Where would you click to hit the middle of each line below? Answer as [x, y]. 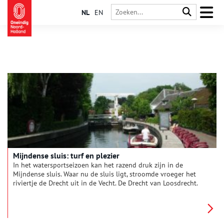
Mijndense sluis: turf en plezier [66, 155]
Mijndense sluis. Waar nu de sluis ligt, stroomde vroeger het [104, 174]
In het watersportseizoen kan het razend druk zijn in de [98, 165]
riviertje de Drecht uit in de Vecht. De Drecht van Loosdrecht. [105, 183]
